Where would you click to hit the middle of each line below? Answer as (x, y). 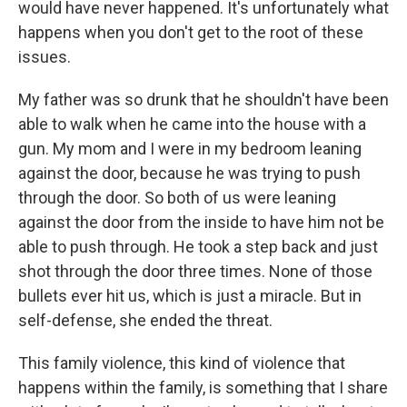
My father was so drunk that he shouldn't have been (203, 100)
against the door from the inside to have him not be (201, 223)
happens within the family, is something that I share (203, 388)
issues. (45, 57)
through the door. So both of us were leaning (177, 198)
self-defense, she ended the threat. (145, 321)
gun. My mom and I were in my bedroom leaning (190, 149)
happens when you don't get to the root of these (191, 33)
